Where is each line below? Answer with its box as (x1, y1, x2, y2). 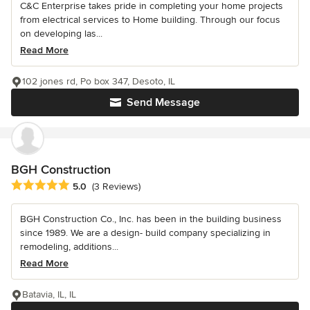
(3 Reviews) (92, 180, 140, 192)
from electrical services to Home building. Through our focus (20, 13, 280, 26)
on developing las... (20, 27, 102, 39)
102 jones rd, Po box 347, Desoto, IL (22, 75, 175, 87)
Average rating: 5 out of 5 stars (10, 178, 158, 192)
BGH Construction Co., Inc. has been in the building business (20, 212, 282, 225)
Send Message (127, 95, 200, 109)
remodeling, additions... (20, 240, 118, 253)
